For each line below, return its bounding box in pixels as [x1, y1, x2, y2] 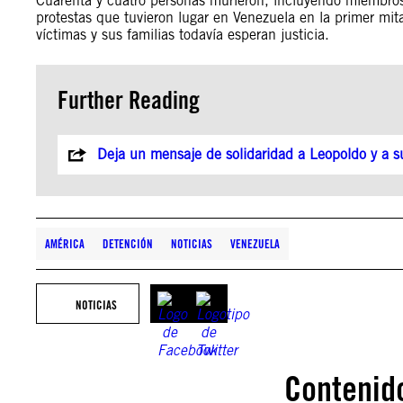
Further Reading [58, 85, 200, 114]
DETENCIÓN [103, 237, 153, 251]
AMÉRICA [45, 237, 85, 251]
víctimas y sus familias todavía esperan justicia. [36, 26, 329, 43]
